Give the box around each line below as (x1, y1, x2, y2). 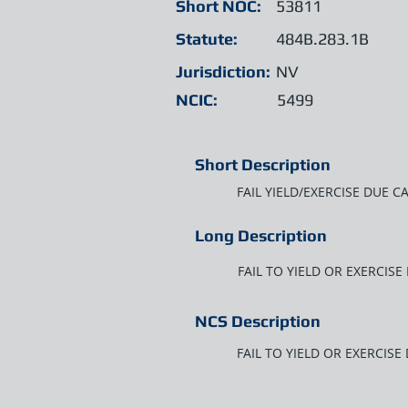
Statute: (176, 29, 238, 48)
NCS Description (195, 311, 321, 331)
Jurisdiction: (176, 62, 270, 81)
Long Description (195, 226, 327, 245)
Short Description (195, 155, 331, 174)
